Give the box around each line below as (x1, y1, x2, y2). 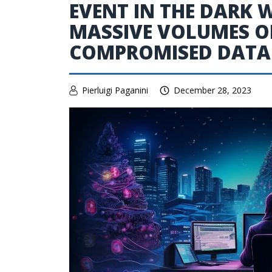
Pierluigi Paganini (82, 84, 148, 96)
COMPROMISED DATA (69, 39, 271, 65)
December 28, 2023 (174, 84, 251, 96)
